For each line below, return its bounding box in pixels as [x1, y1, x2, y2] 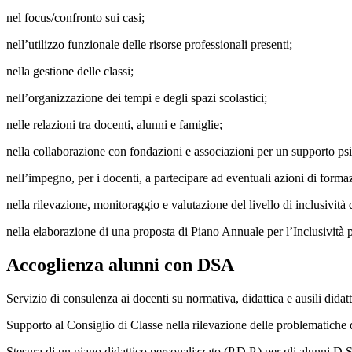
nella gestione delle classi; [6, 64, 134, 79]
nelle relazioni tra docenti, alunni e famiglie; [6, 118, 222, 132]
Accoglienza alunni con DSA [6, 255, 234, 276]
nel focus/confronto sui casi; [6, 11, 145, 25]
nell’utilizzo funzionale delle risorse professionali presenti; [6, 38, 292, 52]
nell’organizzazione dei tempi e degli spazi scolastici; [6, 91, 267, 105]
